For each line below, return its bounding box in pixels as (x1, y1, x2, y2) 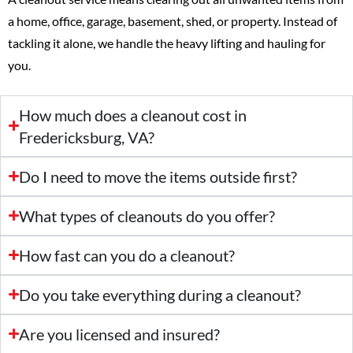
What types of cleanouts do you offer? (19, 206, 276, 225)
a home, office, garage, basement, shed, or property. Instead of (8, 13, 337, 28)
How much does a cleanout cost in (19, 105, 247, 124)
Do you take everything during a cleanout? (19, 284, 302, 304)
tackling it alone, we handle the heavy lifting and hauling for (8, 35, 325, 50)
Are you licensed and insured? (19, 324, 221, 344)
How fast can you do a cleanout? (19, 245, 236, 265)
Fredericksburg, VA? (19, 127, 155, 147)
